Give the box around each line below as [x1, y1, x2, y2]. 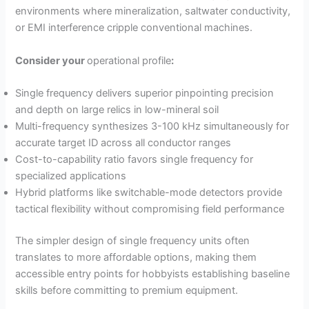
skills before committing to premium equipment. [15, 283, 239, 297]
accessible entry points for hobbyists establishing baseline [15, 267, 290, 280]
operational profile [87, 54, 172, 67]
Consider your [15, 54, 88, 67]
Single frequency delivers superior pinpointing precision [15, 86, 275, 99]
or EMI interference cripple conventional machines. [15, 21, 253, 34]
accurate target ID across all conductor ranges [15, 136, 232, 149]
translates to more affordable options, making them [15, 250, 257, 263]
